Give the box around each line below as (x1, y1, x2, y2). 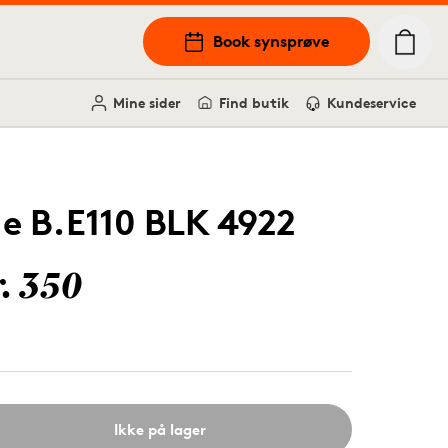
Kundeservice (327, 94, 416, 111)
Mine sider (113, 94, 181, 111)
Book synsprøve (213, 31, 330, 51)
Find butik (219, 94, 289, 111)
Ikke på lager (114, 419, 206, 439)
